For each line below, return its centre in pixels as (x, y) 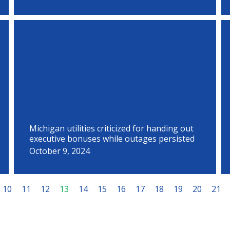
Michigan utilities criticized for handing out (112, 128)
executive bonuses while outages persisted (112, 139)
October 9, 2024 (60, 151)
